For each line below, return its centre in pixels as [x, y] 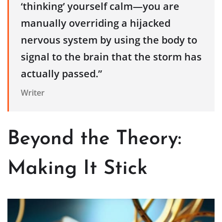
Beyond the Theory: [94, 139]
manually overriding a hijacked [96, 23]
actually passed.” [61, 74]
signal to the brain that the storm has [111, 57]
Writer [33, 93]
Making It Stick [78, 169]
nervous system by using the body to [109, 40]
